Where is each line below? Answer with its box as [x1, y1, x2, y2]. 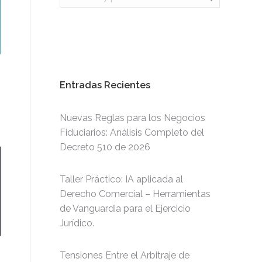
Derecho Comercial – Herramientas [60, 188, 211, 199]
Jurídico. [60, 218, 94, 229]
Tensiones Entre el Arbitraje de [60, 250, 189, 261]
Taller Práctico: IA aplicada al [60, 174, 183, 185]
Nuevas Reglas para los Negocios [60, 112, 205, 123]
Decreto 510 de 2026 [60, 142, 150, 153]
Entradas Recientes [60, 80, 150, 91]
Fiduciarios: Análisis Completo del [60, 127, 204, 138]
